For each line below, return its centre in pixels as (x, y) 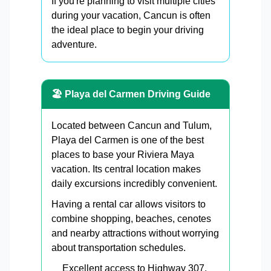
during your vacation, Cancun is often (131, 16)
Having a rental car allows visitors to (129, 204)
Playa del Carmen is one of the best (128, 140)
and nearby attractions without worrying (135, 233)
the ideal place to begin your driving (128, 30)
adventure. (74, 45)
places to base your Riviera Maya (123, 155)
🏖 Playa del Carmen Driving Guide (131, 94)
